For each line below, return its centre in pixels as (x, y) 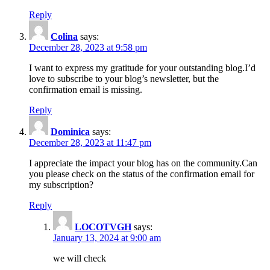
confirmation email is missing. (86, 89)
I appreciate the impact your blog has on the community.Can (143, 163)
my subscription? (61, 184)
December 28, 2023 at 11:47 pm (90, 142)
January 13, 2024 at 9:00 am (107, 237)
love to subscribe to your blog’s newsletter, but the (124, 78)
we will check (80, 258)
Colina (64, 36)
